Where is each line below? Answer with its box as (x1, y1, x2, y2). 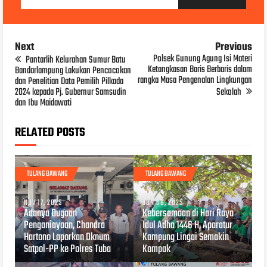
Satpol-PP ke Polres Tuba (24, 240, 111, 258)
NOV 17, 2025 (24, 196, 63, 209)
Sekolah (216, 84, 243, 100)
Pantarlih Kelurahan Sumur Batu (24, 52, 126, 68)
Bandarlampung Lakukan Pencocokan (15, 63, 132, 79)
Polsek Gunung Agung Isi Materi (153, 51, 252, 67)
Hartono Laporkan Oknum (24, 228, 110, 246)
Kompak (142, 240, 170, 258)
